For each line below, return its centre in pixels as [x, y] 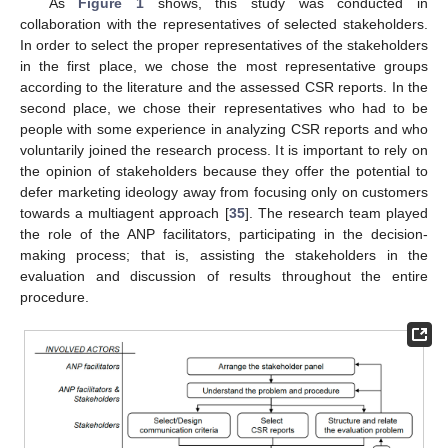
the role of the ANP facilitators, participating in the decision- [224, 233]
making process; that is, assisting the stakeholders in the [224, 254]
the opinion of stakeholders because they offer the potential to [224, 170]
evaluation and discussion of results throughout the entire [224, 275]
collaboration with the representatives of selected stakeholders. [224, 23]
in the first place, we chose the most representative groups [224, 65]
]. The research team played [336, 212]
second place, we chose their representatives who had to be [224, 107]
